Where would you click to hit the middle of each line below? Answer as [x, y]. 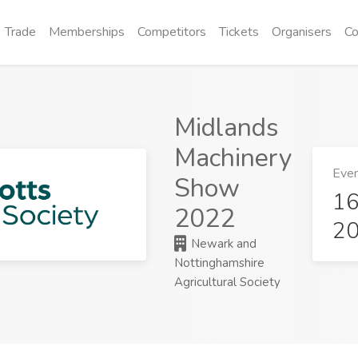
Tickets [239, 32]
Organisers [302, 32]
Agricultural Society [228, 282]
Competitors [172, 32]
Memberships [87, 32]
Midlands [227, 127]
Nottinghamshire [220, 263]
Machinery [233, 158]
